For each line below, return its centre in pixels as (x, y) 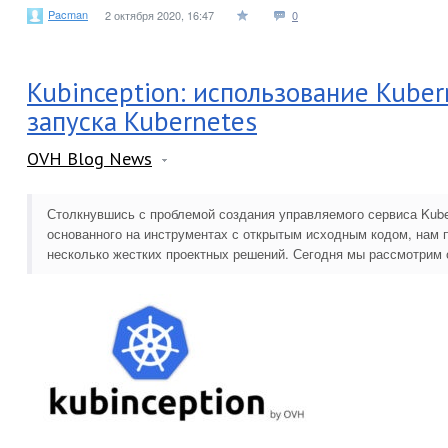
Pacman (68, 13)
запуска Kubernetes (142, 121)
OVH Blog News (89, 159)
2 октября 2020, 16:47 (159, 15)
